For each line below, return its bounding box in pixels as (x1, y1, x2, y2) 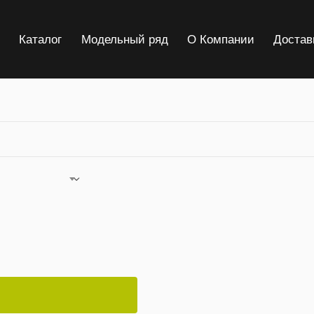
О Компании (186, 31, 254, 46)
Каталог (19, 31, 62, 46)
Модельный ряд (81, 31, 168, 46)
